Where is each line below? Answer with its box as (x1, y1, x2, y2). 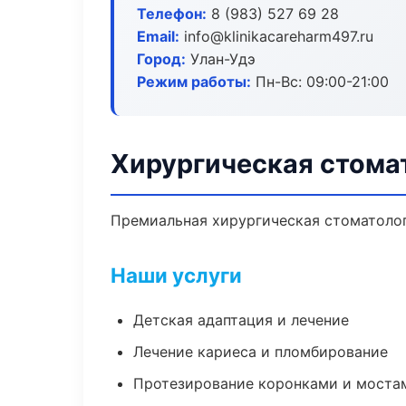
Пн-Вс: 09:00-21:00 (251, 72, 389, 91)
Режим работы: (137, 72, 251, 91)
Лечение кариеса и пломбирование (133, 343, 388, 361)
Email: (137, 27, 179, 45)
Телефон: (137, 5, 207, 23)
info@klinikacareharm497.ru (179, 27, 373, 45)
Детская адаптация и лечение (133, 311, 349, 329)
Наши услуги (111, 263, 242, 287)
